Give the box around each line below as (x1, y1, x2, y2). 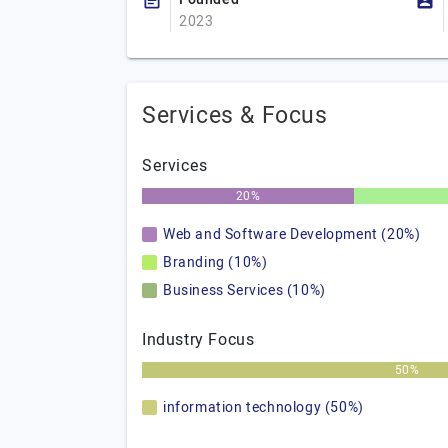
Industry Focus (142, 328, 255, 352)
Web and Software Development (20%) (163, 224, 421, 245)
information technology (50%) (163, 397, 364, 418)
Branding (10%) (163, 252, 268, 273)
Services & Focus (142, 99, 328, 133)
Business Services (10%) (163, 280, 326, 301)
